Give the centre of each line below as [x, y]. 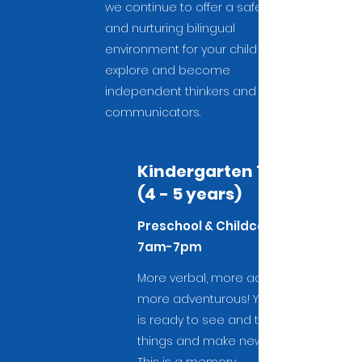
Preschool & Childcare [208, 226]
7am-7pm [170, 247]
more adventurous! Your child [223, 299]
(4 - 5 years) [189, 194]
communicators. [154, 112]
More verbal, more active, [210, 278]
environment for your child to [189, 49]
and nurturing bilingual [170, 28]
